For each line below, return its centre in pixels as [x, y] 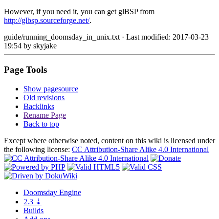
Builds [33, 210]
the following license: [38, 149]
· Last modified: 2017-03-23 [164, 37]
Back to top [41, 124]
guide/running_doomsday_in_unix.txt [62, 37]
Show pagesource [51, 88]
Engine [69, 192]
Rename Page [45, 115]
